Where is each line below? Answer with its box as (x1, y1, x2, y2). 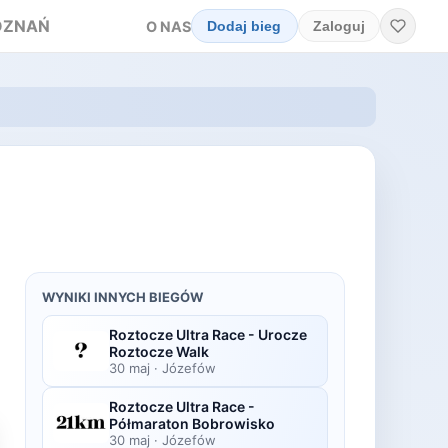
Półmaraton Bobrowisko (109, 415, 275, 432)
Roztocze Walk (109, 343, 209, 360)
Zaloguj (312, 18, 365, 34)
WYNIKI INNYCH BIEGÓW (42, 289, 203, 305)
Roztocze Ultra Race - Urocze (109, 326, 307, 343)
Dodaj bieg (207, 18, 282, 34)
